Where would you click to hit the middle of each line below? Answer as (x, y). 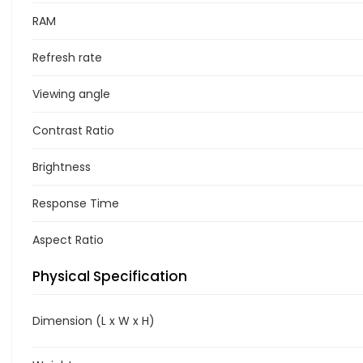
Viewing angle (71, 94)
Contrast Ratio (73, 130)
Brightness (62, 167)
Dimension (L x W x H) (94, 320)
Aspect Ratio (68, 239)
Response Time (76, 203)
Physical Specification (110, 276)
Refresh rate (67, 57)
